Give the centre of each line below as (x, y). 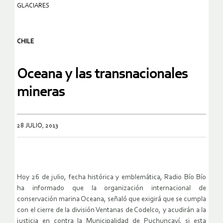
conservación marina (49, 199)
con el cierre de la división (56, 210)
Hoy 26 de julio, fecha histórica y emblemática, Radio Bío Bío (111, 177)
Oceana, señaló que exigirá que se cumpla (143, 199)
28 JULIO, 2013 (38, 125)
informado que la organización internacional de (119, 188)
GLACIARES (33, 6)
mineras (41, 92)
